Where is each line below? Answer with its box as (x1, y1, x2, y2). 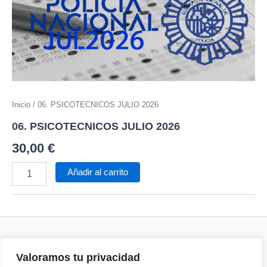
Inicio (12, 100, 30, 109)
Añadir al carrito (67, 167, 128, 177)
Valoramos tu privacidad (16, 252, 140, 263)
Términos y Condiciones (86, 252, 181, 262)
